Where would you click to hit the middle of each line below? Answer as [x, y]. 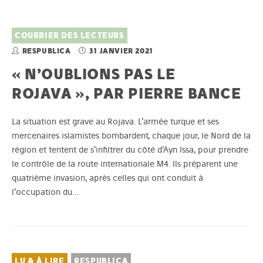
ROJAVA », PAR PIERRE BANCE [127, 93]
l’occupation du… [45, 192]
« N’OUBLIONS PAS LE [94, 74]
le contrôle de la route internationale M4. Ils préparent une [125, 164]
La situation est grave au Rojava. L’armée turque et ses [115, 122]
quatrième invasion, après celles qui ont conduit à [107, 178]
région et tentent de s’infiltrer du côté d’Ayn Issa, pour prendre [130, 150]
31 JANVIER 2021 [121, 51]
